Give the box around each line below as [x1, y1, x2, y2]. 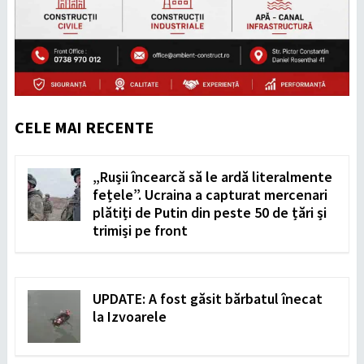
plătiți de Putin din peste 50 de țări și [92, 202, 327, 222]
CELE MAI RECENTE [14, 116, 154, 137]
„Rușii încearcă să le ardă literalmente [92, 167, 332, 186]
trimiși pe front [92, 220, 188, 240]
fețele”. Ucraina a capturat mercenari [92, 184, 327, 204]
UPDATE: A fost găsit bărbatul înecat [92, 288, 323, 308]
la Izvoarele [92, 306, 167, 326]
